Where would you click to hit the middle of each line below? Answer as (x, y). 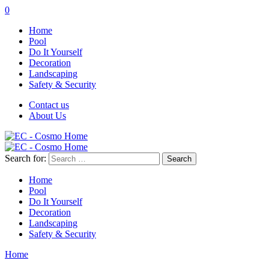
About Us (47, 116)
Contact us (49, 105)
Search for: (26, 158)
